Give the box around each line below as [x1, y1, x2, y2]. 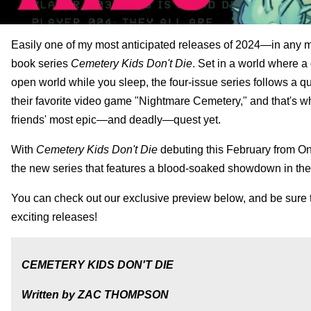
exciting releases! [11, 210, 97, 223]
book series [11, 57, 71, 69]
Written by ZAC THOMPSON [22, 288, 169, 301]
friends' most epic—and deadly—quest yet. [11, 113, 221, 126]
